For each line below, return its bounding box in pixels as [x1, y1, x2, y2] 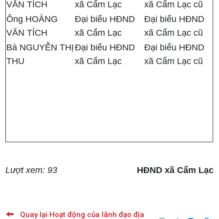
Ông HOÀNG [6, 14, 58, 24]
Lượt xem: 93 [5, 165, 58, 175]
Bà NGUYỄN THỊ [6, 43, 74, 53]
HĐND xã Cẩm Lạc [136, 165, 214, 175]
